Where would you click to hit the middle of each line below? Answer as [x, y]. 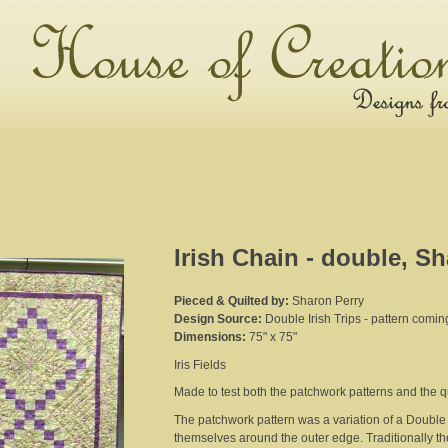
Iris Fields [200, 364]
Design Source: [219, 319]
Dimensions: [211, 337]
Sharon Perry [328, 301]
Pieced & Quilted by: [233, 301]
